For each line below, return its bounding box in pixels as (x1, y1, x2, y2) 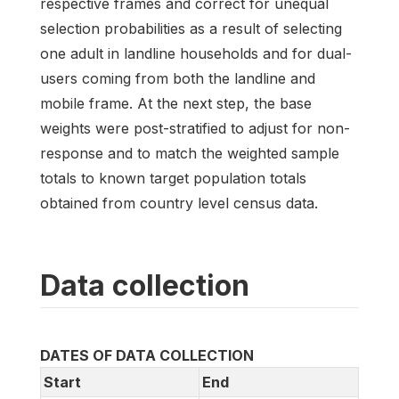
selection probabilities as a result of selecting (40, 19, 342, 37)
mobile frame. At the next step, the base (40, 94, 312, 112)
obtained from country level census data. (40, 193, 318, 212)
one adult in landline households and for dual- (40, 44, 352, 62)
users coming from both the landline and (40, 69, 315, 87)
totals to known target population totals (40, 168, 306, 187)
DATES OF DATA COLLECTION (40, 346, 254, 364)
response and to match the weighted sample (40, 143, 339, 162)
